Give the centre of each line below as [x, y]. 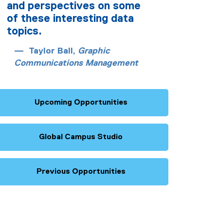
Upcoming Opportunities [81, 103]
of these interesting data [70, 19]
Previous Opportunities [81, 172]
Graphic [94, 51]
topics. [24, 32]
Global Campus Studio [81, 137]
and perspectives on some [74, 6]
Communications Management [76, 63]
